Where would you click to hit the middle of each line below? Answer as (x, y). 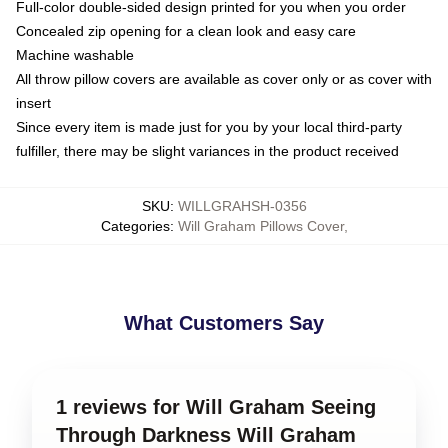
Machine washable (75, 55)
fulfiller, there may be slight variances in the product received (207, 151)
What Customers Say (224, 323)
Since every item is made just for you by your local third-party (209, 127)
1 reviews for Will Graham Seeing (216, 407)
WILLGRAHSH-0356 (242, 206)
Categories (135, 226)
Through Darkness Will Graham (206, 435)
